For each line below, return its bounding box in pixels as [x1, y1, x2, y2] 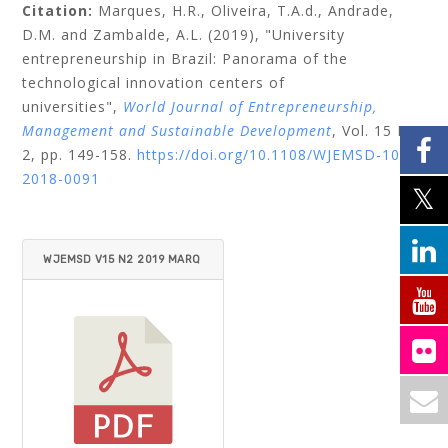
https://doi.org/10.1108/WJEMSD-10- [137, 145, 407, 164]
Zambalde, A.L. [93, 25, 204, 44]
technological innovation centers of [22, 73, 286, 92]
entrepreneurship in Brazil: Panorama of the [22, 49, 349, 68]
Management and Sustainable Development [22, 121, 333, 140]
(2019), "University [208, 25, 346, 44]
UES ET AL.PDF [43, 293, 125, 306]
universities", [22, 97, 119, 116]
